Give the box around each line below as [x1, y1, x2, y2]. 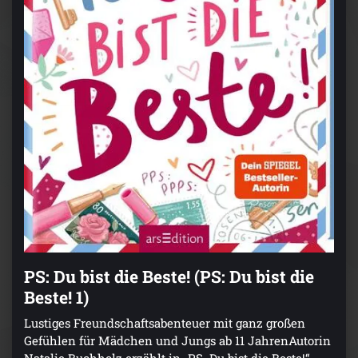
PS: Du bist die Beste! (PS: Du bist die [24, 265, 314, 288]
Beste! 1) [24, 285, 89, 308]
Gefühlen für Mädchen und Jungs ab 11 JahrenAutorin [24, 332, 331, 348]
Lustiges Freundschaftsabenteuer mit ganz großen [24, 314, 305, 331]
